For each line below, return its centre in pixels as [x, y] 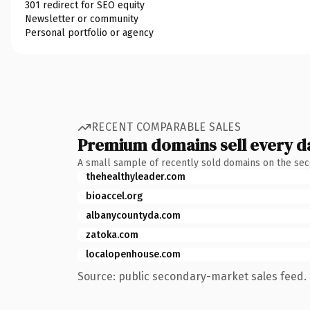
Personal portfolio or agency [89, 33]
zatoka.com [112, 235]
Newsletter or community [82, 19]
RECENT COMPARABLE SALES [166, 127]
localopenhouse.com [133, 254]
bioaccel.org [114, 196]
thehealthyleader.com [136, 176]
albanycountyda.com [133, 215]
